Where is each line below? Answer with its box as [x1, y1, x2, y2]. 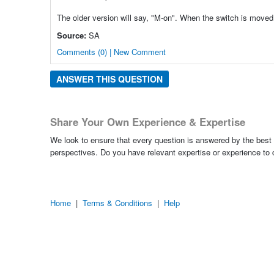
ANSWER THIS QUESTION [56, 72, 163, 85]
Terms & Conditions [83, 197, 152, 209]
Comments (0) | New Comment [56, 45, 166, 57]
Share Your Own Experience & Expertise [50, 114, 245, 129]
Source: [56, 29, 86, 41]
